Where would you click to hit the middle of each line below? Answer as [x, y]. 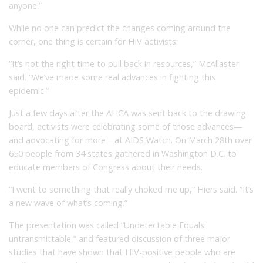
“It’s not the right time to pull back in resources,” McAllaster [124, 63]
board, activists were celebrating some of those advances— [126, 126]
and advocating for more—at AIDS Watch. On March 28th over [130, 140]
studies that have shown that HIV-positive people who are [122, 252]
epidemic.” [29, 90]
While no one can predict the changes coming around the [120, 28]
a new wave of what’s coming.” [68, 203]
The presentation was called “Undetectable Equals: [107, 225]
